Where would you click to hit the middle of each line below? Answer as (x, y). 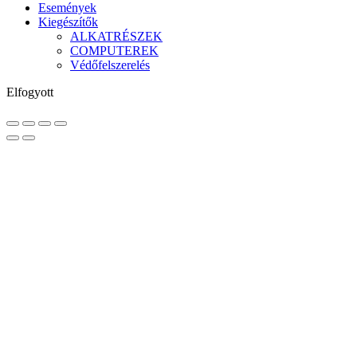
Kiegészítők (68, 22)
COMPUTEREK (114, 51)
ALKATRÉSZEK (116, 37)
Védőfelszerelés (110, 65)
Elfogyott (30, 92)
